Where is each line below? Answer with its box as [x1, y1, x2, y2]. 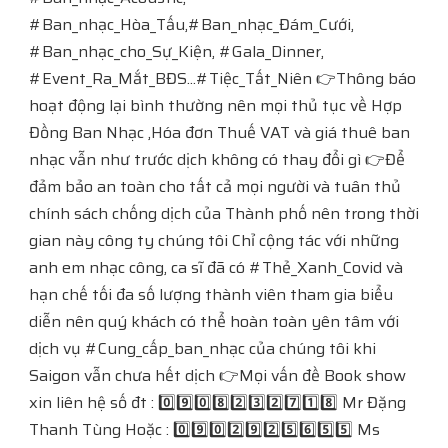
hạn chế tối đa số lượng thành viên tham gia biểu [29, 282, 393, 307]
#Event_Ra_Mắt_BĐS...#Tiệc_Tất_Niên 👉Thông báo [29, 66, 416, 91]
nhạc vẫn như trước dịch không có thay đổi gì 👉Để [29, 147, 405, 172]
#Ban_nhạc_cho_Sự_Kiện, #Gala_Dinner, [29, 39, 324, 64]
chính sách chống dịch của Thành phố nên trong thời [29, 201, 419, 226]
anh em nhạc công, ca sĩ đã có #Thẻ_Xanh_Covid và [29, 255, 403, 280]
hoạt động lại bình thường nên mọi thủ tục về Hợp [29, 93, 402, 118]
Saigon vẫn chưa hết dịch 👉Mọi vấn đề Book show [29, 363, 406, 388]
